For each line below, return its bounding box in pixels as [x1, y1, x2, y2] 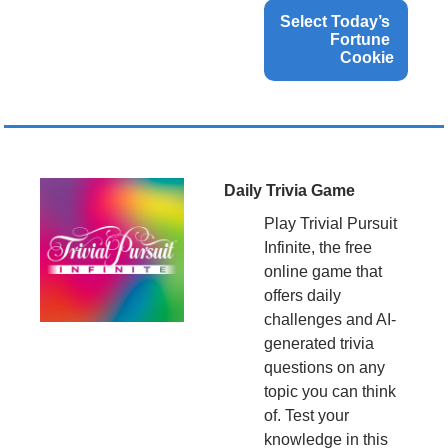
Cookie [340, 49, 394, 67]
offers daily [264, 287, 341, 305]
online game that [264, 263, 382, 281]
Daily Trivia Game [224, 182, 355, 200]
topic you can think [264, 383, 396, 401]
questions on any [264, 359, 385, 377]
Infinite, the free [264, 239, 372, 257]
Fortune [330, 31, 390, 49]
